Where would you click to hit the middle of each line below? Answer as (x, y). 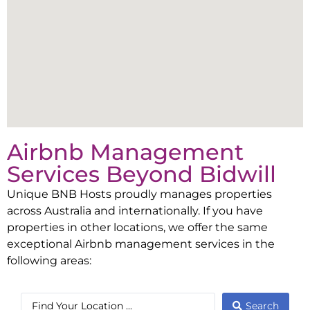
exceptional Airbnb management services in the (141, 244)
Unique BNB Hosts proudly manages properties (139, 194)
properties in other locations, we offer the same (137, 227)
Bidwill (238, 174)
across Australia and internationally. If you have (135, 211)
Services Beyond (103, 174)
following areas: (49, 261)
